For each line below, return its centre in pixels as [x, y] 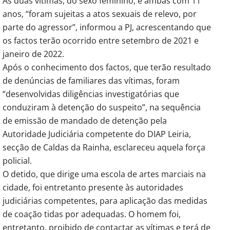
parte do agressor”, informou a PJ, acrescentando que [107, 27]
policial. [17, 160]
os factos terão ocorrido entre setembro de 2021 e [101, 40]
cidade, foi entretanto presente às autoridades [93, 187]
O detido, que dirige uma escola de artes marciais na [104, 174]
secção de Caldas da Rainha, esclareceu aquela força [104, 147]
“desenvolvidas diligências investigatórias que [91, 94]
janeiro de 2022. [33, 54]
